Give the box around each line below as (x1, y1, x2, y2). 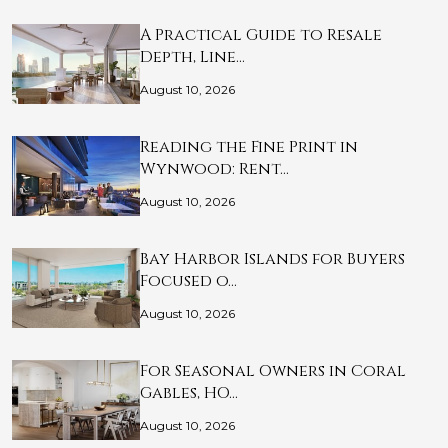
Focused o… (140, 270, 237, 293)
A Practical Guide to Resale (140, 24, 382, 47)
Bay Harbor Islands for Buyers (140, 248, 405, 271)
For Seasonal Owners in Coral (140, 360, 406, 383)
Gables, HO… (140, 382, 238, 405)
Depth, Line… (140, 46, 245, 69)
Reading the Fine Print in (140, 136, 358, 159)
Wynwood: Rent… (140, 158, 289, 181)
